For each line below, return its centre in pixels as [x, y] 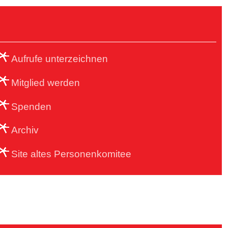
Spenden [31, 106]
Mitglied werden [45, 82]
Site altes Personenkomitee [71, 154]
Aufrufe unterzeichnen [59, 59]
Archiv [25, 130]
